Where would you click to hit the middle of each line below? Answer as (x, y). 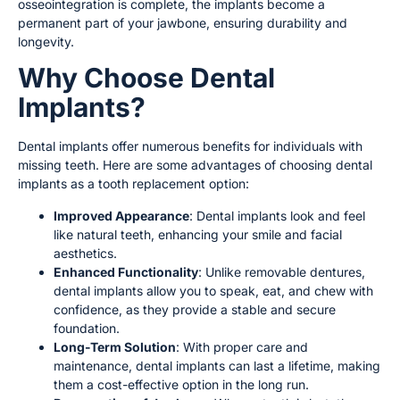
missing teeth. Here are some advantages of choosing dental (195, 165)
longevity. (46, 41)
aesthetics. (85, 253)
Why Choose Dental (146, 78)
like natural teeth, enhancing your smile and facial (198, 234)
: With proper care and (242, 346)
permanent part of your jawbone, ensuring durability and (183, 22)
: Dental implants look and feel (277, 215)
